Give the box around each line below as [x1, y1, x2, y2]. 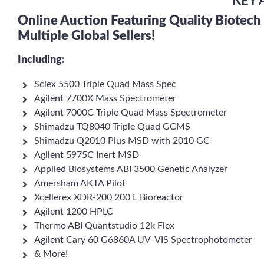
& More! [34, 249, 68, 259]
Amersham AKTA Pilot [34, 179, 126, 188]
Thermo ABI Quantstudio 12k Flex [34, 221, 174, 230]
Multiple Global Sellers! [18, 29, 155, 42]
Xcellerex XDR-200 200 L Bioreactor [34, 193, 183, 202]
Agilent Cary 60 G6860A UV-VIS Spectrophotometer [34, 235, 252, 245]
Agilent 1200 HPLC [34, 207, 113, 216]
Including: [18, 55, 65, 65]
